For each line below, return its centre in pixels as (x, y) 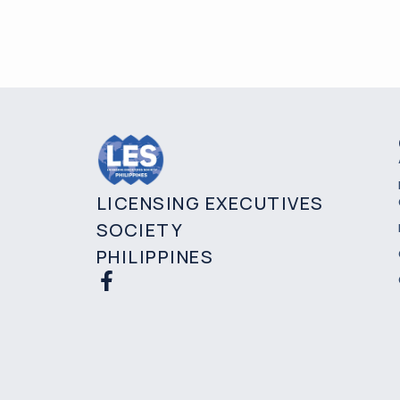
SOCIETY (140, 230)
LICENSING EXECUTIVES (210, 204)
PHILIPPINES (155, 257)
